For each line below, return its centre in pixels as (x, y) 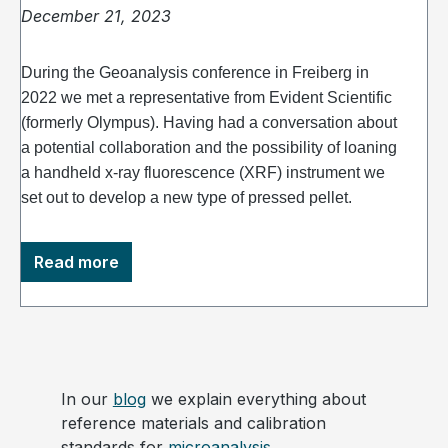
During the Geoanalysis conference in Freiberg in (195, 73)
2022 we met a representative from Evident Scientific (206, 98)
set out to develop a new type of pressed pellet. (186, 198)
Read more (76, 262)
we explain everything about (255, 399)
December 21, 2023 (96, 16)
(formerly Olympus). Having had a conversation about (209, 123)
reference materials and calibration (193, 423)
